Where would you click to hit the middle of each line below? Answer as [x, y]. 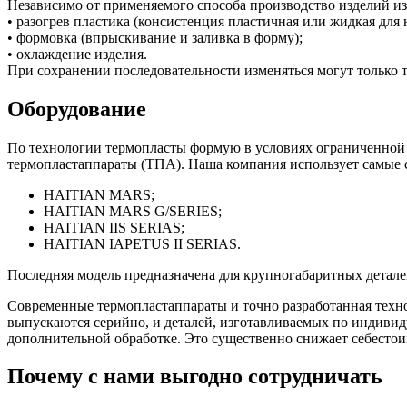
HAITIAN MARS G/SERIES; [133, 211]
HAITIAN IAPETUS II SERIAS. [142, 243]
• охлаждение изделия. [77, 54]
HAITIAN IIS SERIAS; [114, 227]
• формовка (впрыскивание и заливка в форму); [155, 37]
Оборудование [77, 109]
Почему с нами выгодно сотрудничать [195, 377]
